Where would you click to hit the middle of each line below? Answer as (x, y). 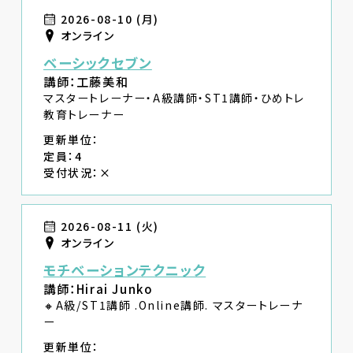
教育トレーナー (84, 115)
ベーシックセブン (98, 63)
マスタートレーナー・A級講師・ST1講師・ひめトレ (175, 98)
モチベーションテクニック (125, 270)
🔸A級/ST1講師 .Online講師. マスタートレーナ (173, 305)
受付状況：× (78, 172)
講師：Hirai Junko (98, 289)
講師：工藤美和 (86, 82)
